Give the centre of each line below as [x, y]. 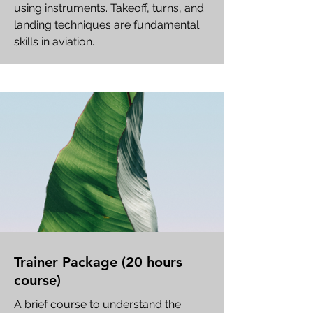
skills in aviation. [54, 42]
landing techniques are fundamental [107, 25]
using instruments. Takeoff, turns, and [109, 8]
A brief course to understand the [97, 304]
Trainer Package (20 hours [98, 262]
